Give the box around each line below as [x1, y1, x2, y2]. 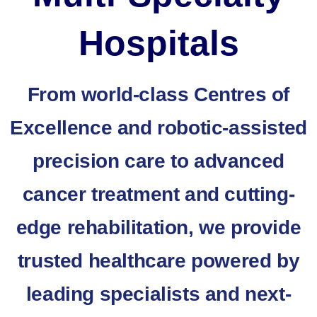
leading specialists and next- [25, 282, 292, 305]
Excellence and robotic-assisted [10, 116, 307, 139]
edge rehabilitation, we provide [16, 216, 301, 238]
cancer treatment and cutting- [22, 183, 295, 205]
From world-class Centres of [27, 83, 290, 105]
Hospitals [78, 23, 239, 63]
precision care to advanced [33, 149, 284, 172]
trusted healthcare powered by [17, 249, 300, 272]
